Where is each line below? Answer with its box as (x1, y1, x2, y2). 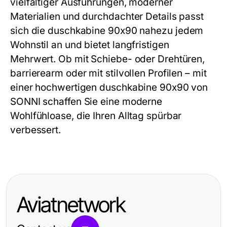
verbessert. (10, 124, 61, 136)
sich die (10, 25, 48, 36)
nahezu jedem (137, 25, 204, 36)
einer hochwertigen (10, 82, 100, 93)
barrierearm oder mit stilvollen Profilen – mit (10, 67, 207, 79)
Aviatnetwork (17, 192, 125, 217)
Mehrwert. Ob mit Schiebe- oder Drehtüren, (10, 53, 205, 65)
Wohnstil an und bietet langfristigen (10, 39, 169, 51)
